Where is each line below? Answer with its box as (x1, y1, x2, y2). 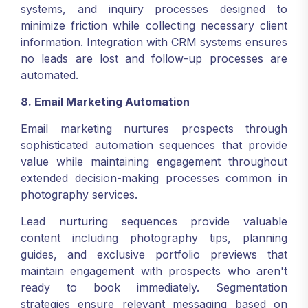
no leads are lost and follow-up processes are (21, 52, 287, 65)
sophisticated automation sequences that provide (21, 138, 287, 152)
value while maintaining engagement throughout (21, 155, 287, 168)
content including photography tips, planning (21, 231, 287, 245)
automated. (21, 68, 78, 82)
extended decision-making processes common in (21, 171, 287, 185)
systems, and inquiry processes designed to (21, 2, 287, 16)
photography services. (21, 188, 137, 201)
